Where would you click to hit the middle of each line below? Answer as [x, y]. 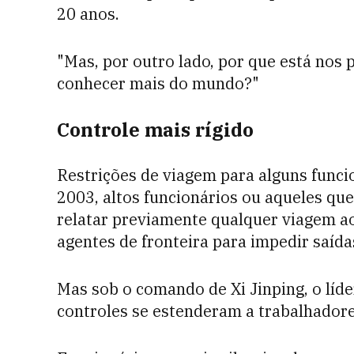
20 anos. [88, 14]
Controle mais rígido [155, 130]
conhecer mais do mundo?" [158, 83]
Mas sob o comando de [142, 289]
